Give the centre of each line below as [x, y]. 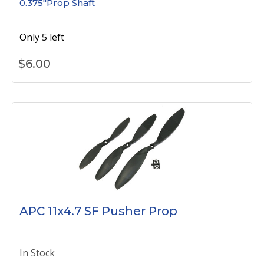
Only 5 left [42, 37]
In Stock [37, 253]
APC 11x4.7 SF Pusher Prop [98, 211]
